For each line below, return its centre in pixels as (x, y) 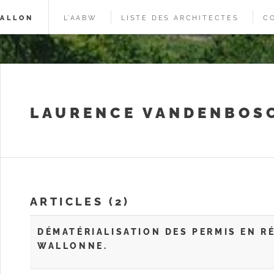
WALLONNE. (73, 246)
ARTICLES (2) (80, 201)
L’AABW (80, 18)
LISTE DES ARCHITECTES (180, 18)
